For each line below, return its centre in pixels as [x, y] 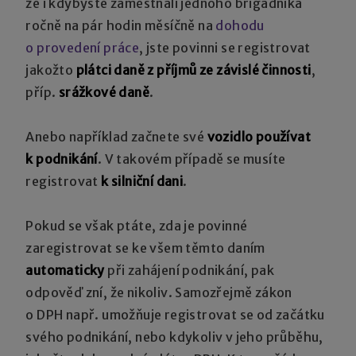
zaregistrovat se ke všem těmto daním [145, 248]
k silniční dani [142, 181]
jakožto [51, 70]
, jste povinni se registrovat [225, 47]
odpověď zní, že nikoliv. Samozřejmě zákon [159, 292]
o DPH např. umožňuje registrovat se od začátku [175, 314]
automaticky [65, 270]
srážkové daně [104, 92]
